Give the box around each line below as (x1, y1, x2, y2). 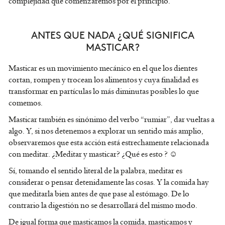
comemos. (9, 98, 43, 108)
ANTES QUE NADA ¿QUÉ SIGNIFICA (31, 28, 194, 42)
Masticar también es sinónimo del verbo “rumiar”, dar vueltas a (9, 115, 214, 125)
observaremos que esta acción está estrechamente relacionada (9, 138, 209, 148)
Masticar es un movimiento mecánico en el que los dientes (9, 63, 197, 74)
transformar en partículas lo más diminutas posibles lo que (9, 86, 199, 97)
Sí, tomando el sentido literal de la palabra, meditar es (9, 166, 182, 176)
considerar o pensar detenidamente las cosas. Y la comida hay (9, 177, 209, 188)
